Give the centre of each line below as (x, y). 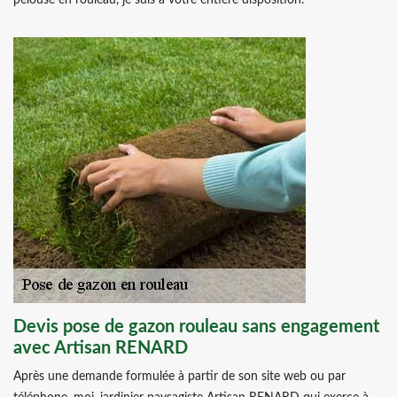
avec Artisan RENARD (101, 348)
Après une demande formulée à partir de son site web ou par (179, 377)
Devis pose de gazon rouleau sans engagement (196, 327)
